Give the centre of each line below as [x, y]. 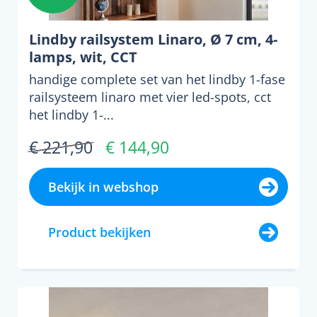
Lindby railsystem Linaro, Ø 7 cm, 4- [153, 39]
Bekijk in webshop [103, 187]
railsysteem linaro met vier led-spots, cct [150, 97]
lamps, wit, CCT [83, 57]
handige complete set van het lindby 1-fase [157, 79]
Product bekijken [99, 232]
